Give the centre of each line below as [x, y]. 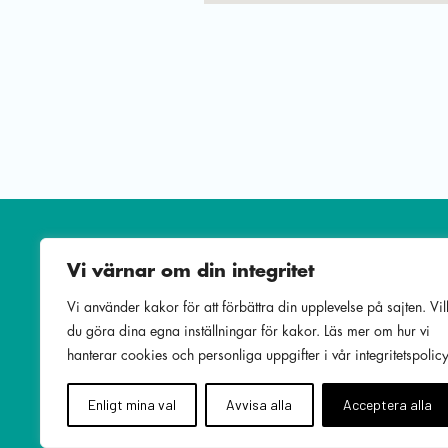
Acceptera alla [387, 404]
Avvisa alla [259, 404]
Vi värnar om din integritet [190, 271]
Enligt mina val [132, 404]
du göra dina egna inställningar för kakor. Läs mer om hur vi [248, 331]
